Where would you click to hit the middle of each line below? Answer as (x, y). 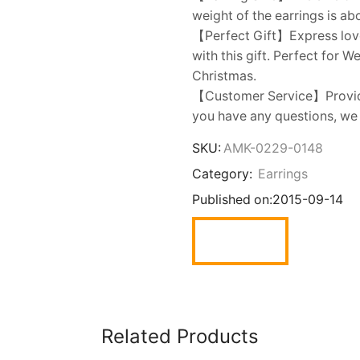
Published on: (232, 200)
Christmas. (224, 76)
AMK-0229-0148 (273, 149)
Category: (224, 174)
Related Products (180, 337)
